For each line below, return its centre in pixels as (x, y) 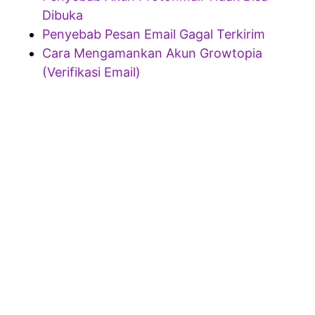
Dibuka (63, 15)
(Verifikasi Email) (91, 72)
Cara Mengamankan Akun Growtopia (152, 53)
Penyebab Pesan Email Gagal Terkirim (154, 34)
